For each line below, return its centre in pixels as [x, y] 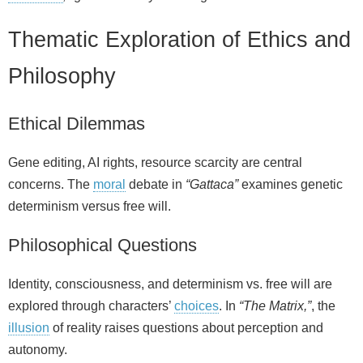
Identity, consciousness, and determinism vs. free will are [170, 284]
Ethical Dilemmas [77, 124]
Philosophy [62, 75]
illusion [29, 328]
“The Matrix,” [275, 306]
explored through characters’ [91, 306]
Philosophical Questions [102, 246]
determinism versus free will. [90, 207]
